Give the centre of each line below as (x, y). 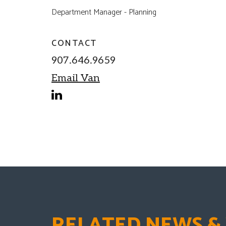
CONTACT (74, 43)
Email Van (76, 78)
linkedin (71, 108)
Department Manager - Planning (104, 12)
